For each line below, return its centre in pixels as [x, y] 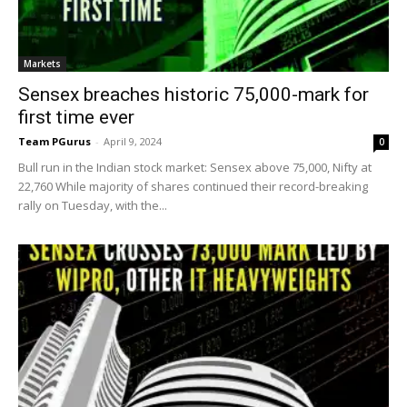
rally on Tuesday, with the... [93, 205]
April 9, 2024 [133, 141]
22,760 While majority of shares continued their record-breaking [193, 186]
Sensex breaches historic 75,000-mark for [194, 94]
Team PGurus [55, 141]
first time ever [76, 117]
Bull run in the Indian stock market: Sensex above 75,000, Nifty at [195, 167]
